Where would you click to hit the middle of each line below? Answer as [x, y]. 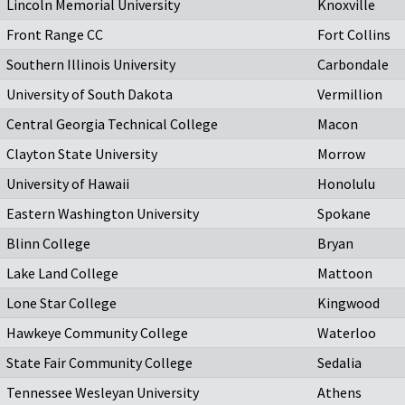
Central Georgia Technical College [112, 124]
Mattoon [345, 273]
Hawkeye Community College [97, 333]
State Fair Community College [99, 363]
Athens [339, 393]
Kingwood [348, 303]
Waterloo [347, 333]
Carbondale [353, 65]
